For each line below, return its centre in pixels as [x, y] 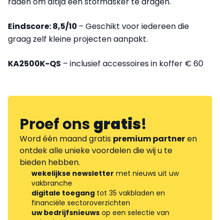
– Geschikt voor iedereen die [134, 27]
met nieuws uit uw [146, 174]
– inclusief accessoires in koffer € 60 [132, 64]
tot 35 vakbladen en [130, 193]
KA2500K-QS [34, 64]
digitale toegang [63, 193]
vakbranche [52, 183]
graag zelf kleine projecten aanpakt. [78, 39]
